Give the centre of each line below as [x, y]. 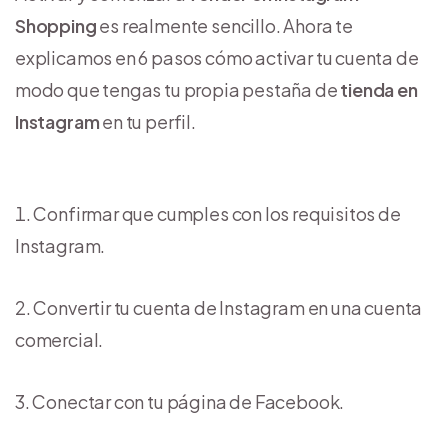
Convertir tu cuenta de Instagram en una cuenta [228, 308]
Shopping [56, 26]
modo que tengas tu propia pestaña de [178, 90]
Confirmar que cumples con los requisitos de [217, 214]
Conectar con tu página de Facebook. [188, 402]
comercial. [59, 340]
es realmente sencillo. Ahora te [224, 26]
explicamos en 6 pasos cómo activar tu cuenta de [217, 58]
